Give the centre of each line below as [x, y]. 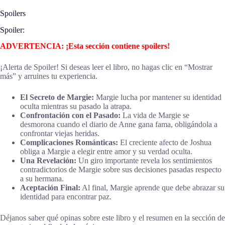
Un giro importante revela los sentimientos [144, 161]
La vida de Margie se [155, 116]
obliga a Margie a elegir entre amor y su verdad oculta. [106, 152]
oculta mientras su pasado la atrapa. [76, 106]
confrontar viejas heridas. [60, 134]
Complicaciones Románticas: [69, 143]
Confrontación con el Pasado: [70, 116]
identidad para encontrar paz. [66, 197]
